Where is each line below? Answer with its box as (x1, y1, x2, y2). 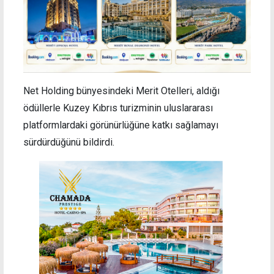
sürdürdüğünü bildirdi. (23, 136, 114, 149)
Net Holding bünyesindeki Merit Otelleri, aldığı (23, 85, 220, 97)
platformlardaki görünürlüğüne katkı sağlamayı (23, 119, 218, 131)
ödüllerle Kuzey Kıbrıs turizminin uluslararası (23, 102, 213, 114)
